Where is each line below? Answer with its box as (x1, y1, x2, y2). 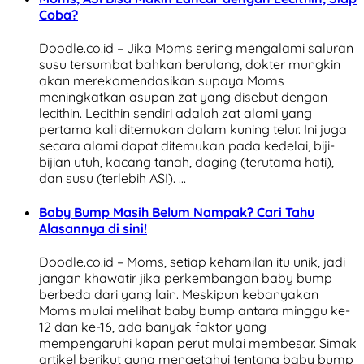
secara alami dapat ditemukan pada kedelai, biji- (39, 137, 335, 154)
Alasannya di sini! (39, 219, 147, 236)
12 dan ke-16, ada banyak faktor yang (39, 318, 266, 335)
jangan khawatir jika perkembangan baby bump (39, 270, 332, 286)
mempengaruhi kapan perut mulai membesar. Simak (39, 335, 357, 351)
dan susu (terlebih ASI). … (39, 170, 186, 187)
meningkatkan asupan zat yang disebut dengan (39, 89, 327, 106)
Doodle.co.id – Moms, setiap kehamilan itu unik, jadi (39, 253, 345, 270)
